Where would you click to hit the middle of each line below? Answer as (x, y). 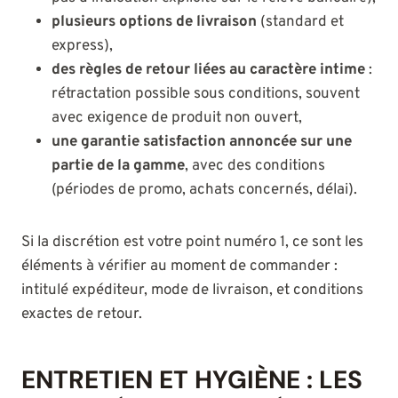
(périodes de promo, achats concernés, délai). (204, 191)
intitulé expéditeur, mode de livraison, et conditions (192, 291)
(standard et (300, 23)
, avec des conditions (255, 167)
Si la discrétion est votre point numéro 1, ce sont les (192, 243)
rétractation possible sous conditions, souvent (206, 95)
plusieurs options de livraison (154, 23)
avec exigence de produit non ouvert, (177, 119)
